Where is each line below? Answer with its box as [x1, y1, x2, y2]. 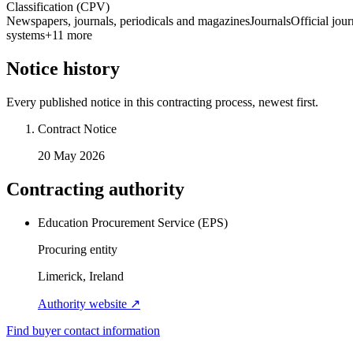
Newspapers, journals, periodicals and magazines [6, 14, 250, 28]
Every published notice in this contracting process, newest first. [6, 95, 318, 110]
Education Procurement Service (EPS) [38, 215, 228, 229]
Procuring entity [38, 242, 117, 256]
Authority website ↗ [38, 296, 140, 310]
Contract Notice [38, 122, 117, 136]
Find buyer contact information [6, 323, 160, 337]
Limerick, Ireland [38, 269, 124, 283]
